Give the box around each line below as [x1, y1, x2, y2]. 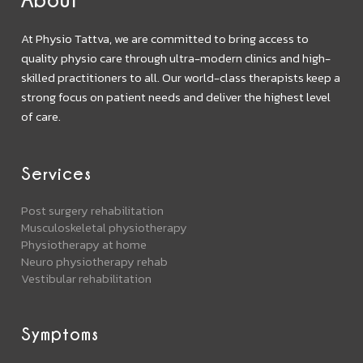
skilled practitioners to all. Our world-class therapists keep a [21, 67, 341, 87]
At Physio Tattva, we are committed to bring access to [21, 28, 310, 48]
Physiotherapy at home [21, 234, 147, 254]
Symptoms [21, 323, 100, 343]
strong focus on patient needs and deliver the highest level [21, 87, 331, 106]
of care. [21, 106, 62, 126]
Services [21, 163, 92, 182]
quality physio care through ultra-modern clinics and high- [21, 48, 331, 67]
